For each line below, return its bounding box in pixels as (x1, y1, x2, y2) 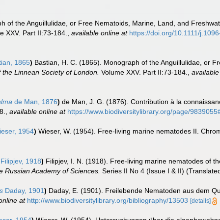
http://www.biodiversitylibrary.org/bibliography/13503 (27, 196, 188, 204)
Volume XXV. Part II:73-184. (99, 68, 188, 76)
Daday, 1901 (3, 186, 44, 194)
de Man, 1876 (12, 98, 57, 106)
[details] (190, 197, 211, 204)
